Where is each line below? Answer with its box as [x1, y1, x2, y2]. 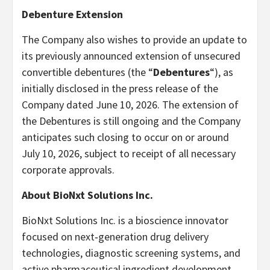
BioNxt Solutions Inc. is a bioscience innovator [22, 213, 228, 227]
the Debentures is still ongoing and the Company [22, 113, 240, 128]
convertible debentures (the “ [22, 64, 153, 79]
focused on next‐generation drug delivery [22, 229, 209, 243]
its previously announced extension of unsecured [22, 48, 240, 63]
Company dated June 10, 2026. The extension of [22, 97, 239, 111]
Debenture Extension [22, 7, 123, 21]
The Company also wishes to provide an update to [22, 32, 247, 46]
